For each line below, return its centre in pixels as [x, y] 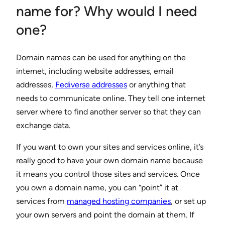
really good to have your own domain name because [109, 161]
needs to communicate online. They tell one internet [111, 98]
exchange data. [43, 126]
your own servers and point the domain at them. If [105, 215]
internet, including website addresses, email [95, 71]
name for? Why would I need [106, 11]
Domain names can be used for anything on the [101, 58]
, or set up [188, 201]
